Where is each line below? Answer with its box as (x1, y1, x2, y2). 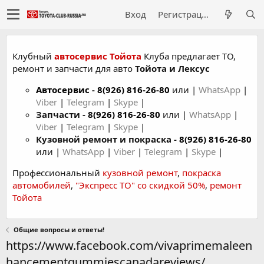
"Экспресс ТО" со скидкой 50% (75, 179, 205, 191)
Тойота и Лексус (135, 62, 210, 74)
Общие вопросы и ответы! (13, 225, 104, 234)
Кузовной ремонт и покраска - (36, 133, 179, 145)
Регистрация (202, 8, 209, 20)
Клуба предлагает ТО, (141, 50, 236, 62)
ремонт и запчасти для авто (12, 62, 135, 74)
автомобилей (12, 179, 71, 191)
